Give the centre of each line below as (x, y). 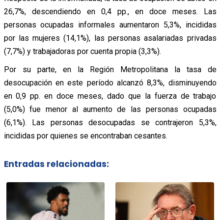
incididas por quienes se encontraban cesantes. (85, 136)
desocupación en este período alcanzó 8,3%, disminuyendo (110, 82)
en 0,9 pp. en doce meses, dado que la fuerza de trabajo (110, 96)
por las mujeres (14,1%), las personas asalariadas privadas (110, 38)
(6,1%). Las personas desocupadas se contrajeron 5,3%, (110, 122)
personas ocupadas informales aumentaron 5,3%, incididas (110, 25)
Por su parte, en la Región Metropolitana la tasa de (110, 69)
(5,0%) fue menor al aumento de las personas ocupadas (110, 109)
